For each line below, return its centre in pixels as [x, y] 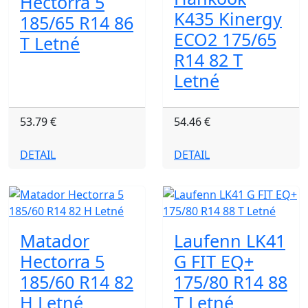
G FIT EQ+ [214, 261]
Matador [55, 241]
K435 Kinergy [228, 19]
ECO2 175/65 [225, 39]
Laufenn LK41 [230, 241]
